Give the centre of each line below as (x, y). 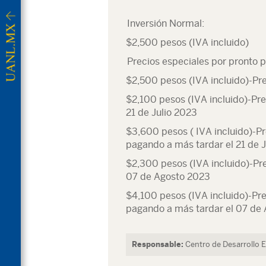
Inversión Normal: (166, 23)
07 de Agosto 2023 (168, 177)
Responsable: (158, 244)
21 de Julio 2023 (161, 113)
